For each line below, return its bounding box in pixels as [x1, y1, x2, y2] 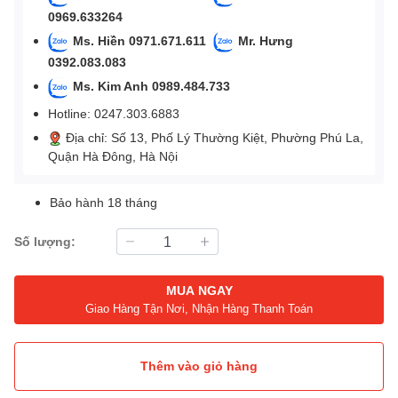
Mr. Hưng [238, 32, 293, 48]
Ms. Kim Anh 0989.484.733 [73, 78, 234, 94]
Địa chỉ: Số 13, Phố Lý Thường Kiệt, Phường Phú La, [62, 129, 363, 145]
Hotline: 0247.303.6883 [48, 105, 179, 121]
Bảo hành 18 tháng [50, 194, 157, 210]
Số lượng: [14, 234, 76, 250]
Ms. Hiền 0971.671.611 [73, 32, 210, 48]
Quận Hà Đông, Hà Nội [48, 147, 181, 163]
